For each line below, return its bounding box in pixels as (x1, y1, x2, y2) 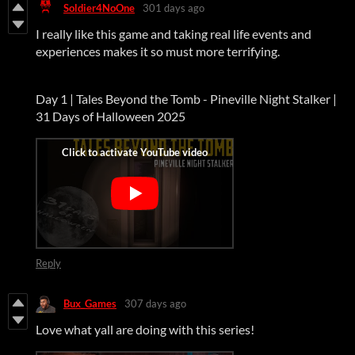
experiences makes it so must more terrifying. (36, 44, 280, 59)
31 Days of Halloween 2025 (36, 109, 185, 124)
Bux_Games (63, 296, 116, 310)
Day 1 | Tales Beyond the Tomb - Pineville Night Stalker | (36, 91, 337, 107)
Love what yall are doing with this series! (36, 322, 254, 338)
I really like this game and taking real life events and (36, 26, 311, 42)
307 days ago (124, 296, 186, 310)
